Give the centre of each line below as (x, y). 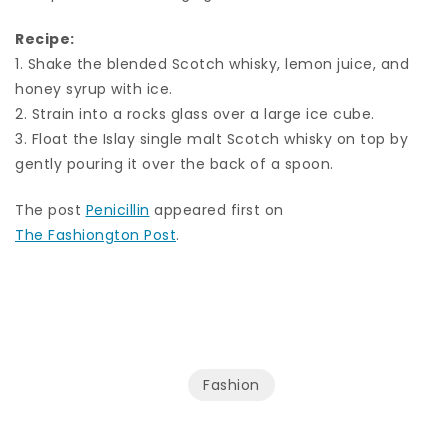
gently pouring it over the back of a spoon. (174, 163)
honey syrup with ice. (94, 88)
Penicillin (117, 209)
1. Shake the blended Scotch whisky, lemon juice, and (212, 63)
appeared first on (216, 209)
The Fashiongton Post (95, 234)
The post (50, 209)
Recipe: (45, 38)
